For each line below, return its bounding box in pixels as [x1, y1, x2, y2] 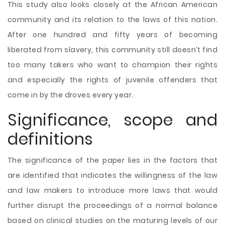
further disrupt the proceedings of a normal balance [8, 200, 217, 210]
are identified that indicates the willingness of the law [8, 170, 217, 180]
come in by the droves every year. [8, 90, 134, 100]
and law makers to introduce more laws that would [8, 185, 217, 195]
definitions [8, 128, 93, 150]
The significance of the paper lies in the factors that [8, 155, 217, 165]
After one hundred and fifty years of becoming [8, 30, 217, 40]
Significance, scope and [8, 108, 217, 131]
